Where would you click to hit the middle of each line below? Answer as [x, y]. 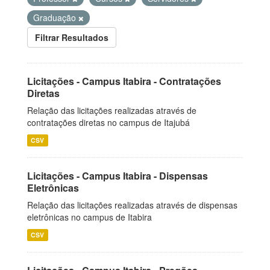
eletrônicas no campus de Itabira [89, 217]
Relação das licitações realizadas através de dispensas [132, 205]
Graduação [56, 17]
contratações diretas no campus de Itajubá [108, 122]
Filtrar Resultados [72, 37]
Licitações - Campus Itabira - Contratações [124, 81]
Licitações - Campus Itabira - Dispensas [118, 176]
